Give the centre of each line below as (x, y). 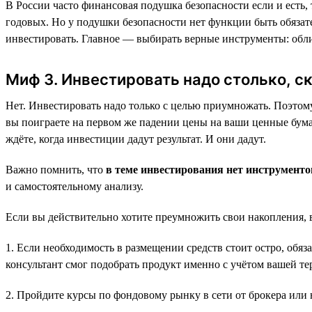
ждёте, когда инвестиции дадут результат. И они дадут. (136, 139)
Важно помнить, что (56, 169)
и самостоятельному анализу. (75, 186)
